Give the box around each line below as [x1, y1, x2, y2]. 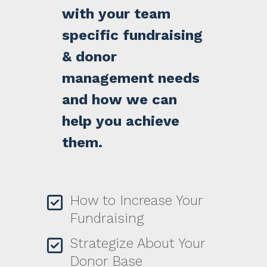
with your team [62, 5, 171, 23]
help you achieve [62, 113, 180, 130]
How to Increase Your [70, 193, 203, 209]
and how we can [62, 91, 178, 108]
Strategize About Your [70, 235, 206, 252]
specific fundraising [62, 27, 203, 44]
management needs [62, 70, 200, 87]
